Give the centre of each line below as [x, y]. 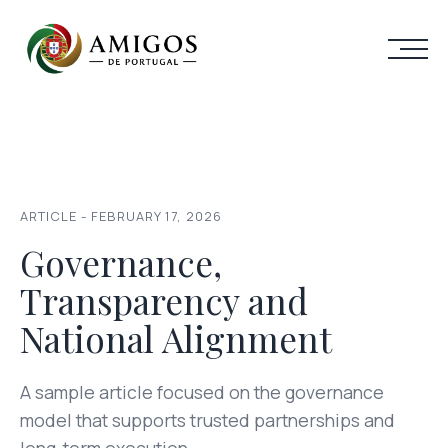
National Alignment [176, 338]
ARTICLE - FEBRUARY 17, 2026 [121, 216]
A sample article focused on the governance [202, 392]
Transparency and [164, 300]
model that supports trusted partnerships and [207, 420]
